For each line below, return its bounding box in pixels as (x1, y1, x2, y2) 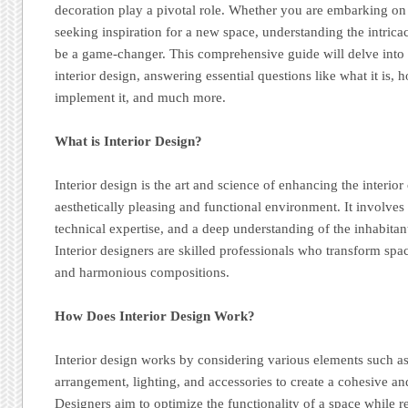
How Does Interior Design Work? (55, 309, 256, 324)
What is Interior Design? (55, 133, 203, 148)
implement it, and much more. (55, 89, 227, 105)
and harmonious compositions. (55, 264, 230, 280)
